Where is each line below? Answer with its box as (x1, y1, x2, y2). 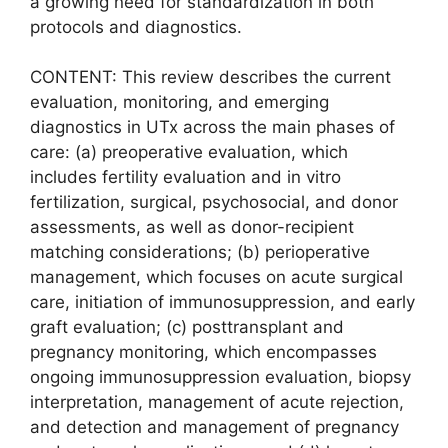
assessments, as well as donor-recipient (30, 217, 354, 237)
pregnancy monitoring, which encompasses (30, 342, 377, 362)
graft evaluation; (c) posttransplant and (30, 317, 344, 337)
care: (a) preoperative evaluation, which (30, 142, 348, 162)
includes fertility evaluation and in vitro (30, 167, 341, 187)
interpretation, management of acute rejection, (30, 392, 404, 412)
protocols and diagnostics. (30, 16, 242, 37)
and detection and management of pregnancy (30, 417, 399, 437)
